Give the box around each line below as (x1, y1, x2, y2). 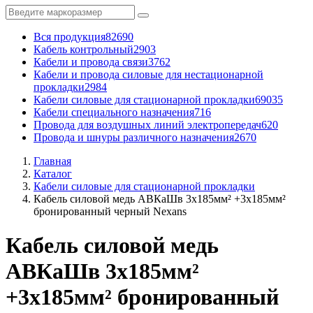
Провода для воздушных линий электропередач (34, 119, 261, 131)
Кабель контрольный (34, 43, 133, 55)
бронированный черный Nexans (34, 205, 187, 217)
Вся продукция (34, 31, 105, 43)
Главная (34, 155, 71, 167)
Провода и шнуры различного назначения (34, 131, 234, 143)
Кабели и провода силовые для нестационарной (34, 68, 263, 80)
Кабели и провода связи (34, 56, 148, 68)
